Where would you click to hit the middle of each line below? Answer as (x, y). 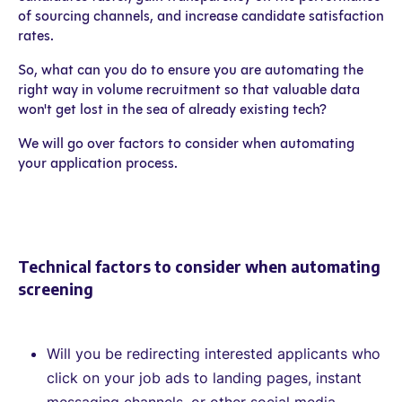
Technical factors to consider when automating (199, 266)
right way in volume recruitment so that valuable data (189, 89)
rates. (36, 35)
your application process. (98, 162)
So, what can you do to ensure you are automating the (191, 69)
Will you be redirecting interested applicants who (214, 353)
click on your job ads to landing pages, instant (204, 377)
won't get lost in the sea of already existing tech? (172, 109)
